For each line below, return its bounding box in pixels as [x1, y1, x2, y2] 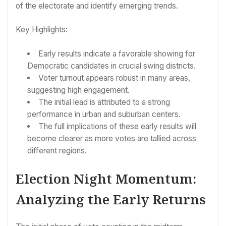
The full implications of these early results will [38, 121, 196, 131]
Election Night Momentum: [16, 169, 196, 188]
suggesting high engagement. [27, 85, 130, 95]
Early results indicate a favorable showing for [38, 48, 195, 59]
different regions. [27, 145, 87, 155]
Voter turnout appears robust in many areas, [38, 73, 191, 83]
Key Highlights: [16, 25, 68, 35]
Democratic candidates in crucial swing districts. [27, 61, 196, 71]
